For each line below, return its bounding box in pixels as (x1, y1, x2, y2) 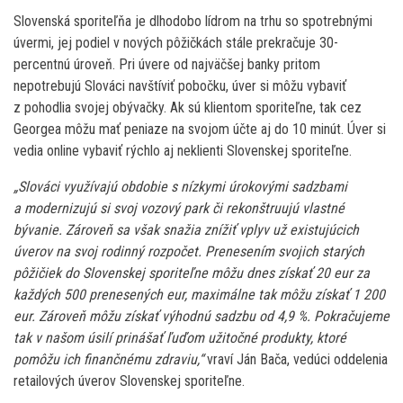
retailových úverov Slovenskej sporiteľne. (13, 372, 245, 390)
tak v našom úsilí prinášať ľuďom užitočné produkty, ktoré (13, 328, 346, 346)
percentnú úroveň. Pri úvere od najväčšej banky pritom (13, 55, 320, 73)
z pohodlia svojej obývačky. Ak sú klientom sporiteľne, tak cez (13, 98, 362, 116)
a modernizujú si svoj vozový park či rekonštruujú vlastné (13, 199, 345, 217)
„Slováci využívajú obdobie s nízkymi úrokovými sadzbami (13, 177, 347, 195)
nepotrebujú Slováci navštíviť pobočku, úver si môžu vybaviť (13, 76, 346, 94)
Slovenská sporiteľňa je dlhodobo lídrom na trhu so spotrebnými (13, 12, 372, 30)
